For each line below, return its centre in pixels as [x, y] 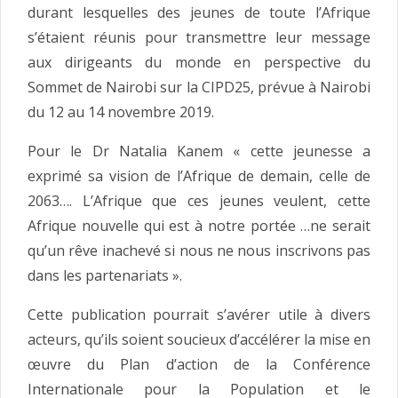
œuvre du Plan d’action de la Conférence [199, 365]
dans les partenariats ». [105, 276]
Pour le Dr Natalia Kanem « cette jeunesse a [199, 151]
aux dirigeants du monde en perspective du [199, 63]
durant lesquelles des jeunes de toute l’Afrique [199, 13]
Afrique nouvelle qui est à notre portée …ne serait [199, 226]
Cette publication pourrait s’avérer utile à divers [199, 315]
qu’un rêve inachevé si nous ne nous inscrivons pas [199, 251]
